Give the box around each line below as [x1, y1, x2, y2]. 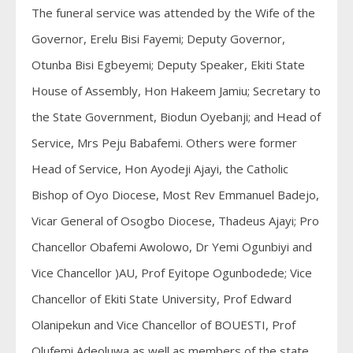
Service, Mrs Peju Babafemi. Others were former [32, 134, 297, 150]
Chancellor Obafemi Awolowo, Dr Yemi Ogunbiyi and [32, 238, 312, 255]
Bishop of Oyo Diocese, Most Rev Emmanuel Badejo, [32, 186, 319, 203]
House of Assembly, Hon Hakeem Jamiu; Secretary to [32, 82, 321, 98]
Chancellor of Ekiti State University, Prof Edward [32, 290, 292, 307]
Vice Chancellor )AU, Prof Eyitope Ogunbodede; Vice [32, 264, 312, 281]
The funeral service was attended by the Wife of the [32, 4, 315, 20]
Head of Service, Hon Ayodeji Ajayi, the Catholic [32, 160, 288, 176]
